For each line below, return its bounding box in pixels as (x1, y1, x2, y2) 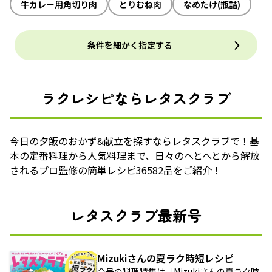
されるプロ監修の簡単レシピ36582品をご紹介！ (10, 163, 222, 177)
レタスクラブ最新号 (70, 205, 202, 226)
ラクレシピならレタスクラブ (41, 87, 231, 109)
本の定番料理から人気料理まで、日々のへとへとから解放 (10, 148, 260, 163)
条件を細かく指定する (87, 39, 172, 51)
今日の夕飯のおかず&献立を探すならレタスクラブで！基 (10, 134, 259, 148)
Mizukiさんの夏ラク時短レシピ (97, 251, 234, 265)
